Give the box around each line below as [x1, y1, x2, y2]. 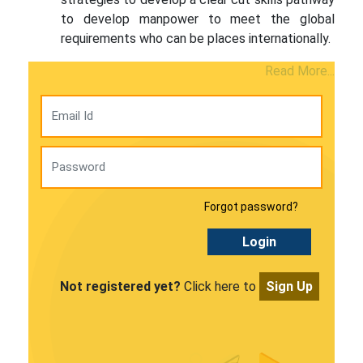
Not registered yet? [59, 278, 181, 294]
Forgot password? [204, 199, 298, 213]
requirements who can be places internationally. [61, 30, 334, 46]
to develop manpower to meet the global [61, 11, 335, 27]
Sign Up [265, 278, 313, 294]
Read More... [265, 62, 335, 79]
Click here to [180, 278, 259, 294]
